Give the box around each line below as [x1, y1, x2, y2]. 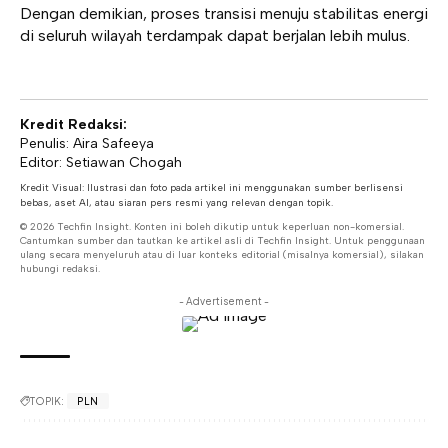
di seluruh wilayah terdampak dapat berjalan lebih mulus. [20, 26, 410, 46]
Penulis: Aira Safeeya [20, 135, 154, 153]
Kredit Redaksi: [20, 116, 127, 134]
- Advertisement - [179, 295, 269, 308]
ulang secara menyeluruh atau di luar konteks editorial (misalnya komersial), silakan [20, 248, 424, 262]
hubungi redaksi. [20, 262, 100, 276]
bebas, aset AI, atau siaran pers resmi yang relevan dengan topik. [20, 196, 333, 210]
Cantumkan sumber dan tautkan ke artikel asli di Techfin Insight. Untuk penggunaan [20, 234, 425, 248]
